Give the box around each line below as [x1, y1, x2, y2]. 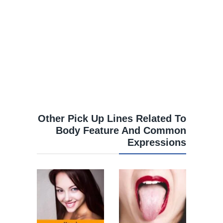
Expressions [127, 137, 186, 148]
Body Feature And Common [56, 125, 186, 136]
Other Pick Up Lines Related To [38, 113, 186, 124]
